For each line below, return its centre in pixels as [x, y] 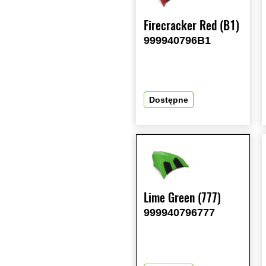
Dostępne [169, 100]
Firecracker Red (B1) [191, 26]
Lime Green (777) [182, 198]
